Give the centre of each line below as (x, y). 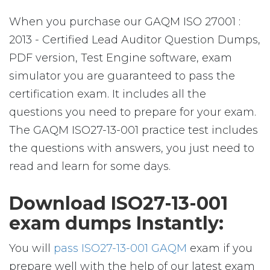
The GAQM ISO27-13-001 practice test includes (133, 130)
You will (31, 248)
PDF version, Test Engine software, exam (121, 58)
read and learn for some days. (90, 166)
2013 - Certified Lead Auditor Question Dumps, (135, 40)
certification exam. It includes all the (108, 94)
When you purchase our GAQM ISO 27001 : (125, 22)
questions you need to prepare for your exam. (133, 112)
